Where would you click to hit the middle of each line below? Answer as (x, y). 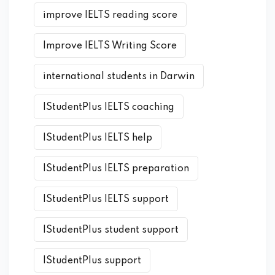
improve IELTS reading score (110, 16)
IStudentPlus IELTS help (98, 138)
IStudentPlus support (92, 261)
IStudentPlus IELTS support (106, 200)
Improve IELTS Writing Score (110, 46)
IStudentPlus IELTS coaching (109, 108)
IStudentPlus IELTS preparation (116, 169)
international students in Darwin (119, 77)
